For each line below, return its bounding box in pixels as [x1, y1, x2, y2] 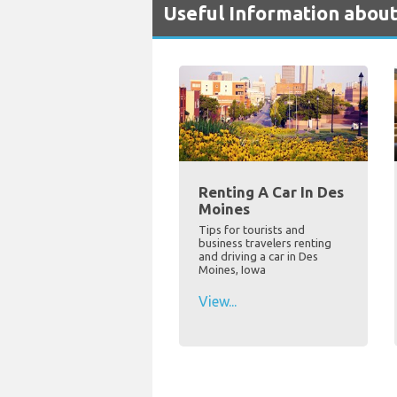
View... [198, 293, 237, 310]
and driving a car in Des [198, 250, 318, 263]
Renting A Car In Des [198, 183, 344, 201]
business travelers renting [198, 237, 331, 250]
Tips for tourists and [198, 223, 305, 237]
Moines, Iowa [198, 263, 266, 276]
